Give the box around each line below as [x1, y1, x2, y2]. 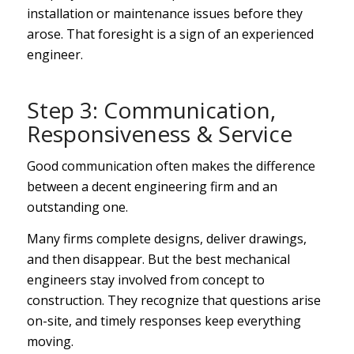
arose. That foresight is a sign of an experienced [26, 24, 314, 43]
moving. [26, 332, 73, 350]
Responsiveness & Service [26, 118, 292, 149]
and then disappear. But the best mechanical [26, 250, 290, 268]
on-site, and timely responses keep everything [26, 311, 301, 330]
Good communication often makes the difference [26, 157, 315, 175]
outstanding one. [26, 198, 128, 217]
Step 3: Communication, [26, 94, 276, 125]
